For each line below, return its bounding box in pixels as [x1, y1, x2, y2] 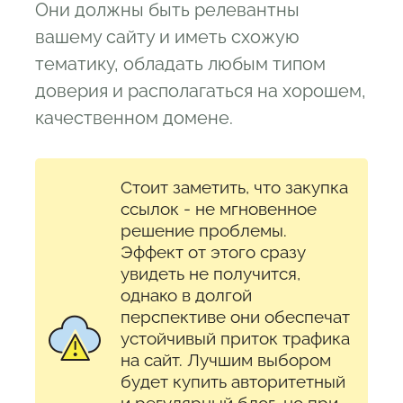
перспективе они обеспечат [121, 306, 350, 327]
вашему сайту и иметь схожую [35, 25, 300, 48]
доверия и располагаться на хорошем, [35, 79, 366, 102]
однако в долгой [121, 284, 252, 305]
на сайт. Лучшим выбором [121, 349, 331, 370]
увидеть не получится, [121, 263, 300, 283]
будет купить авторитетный [121, 371, 345, 391]
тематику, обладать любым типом [35, 52, 326, 75]
